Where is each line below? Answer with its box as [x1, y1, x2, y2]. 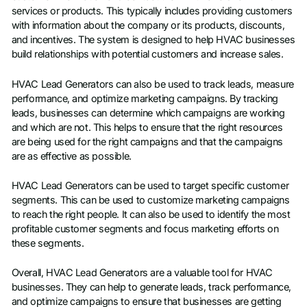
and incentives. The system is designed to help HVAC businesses [11, 34, 295, 47]
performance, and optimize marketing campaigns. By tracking [11, 92, 278, 105]
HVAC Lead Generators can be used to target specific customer [11, 179, 289, 192]
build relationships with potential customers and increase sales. [11, 48, 284, 61]
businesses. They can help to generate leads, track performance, [11, 281, 291, 294]
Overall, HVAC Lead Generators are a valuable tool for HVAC [11, 267, 273, 280]
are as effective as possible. [11, 149, 132, 162]
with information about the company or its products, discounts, [11, 19, 285, 32]
